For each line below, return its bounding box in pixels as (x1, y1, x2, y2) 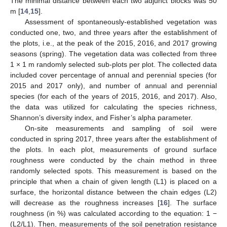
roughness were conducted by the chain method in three (10, 156, 217, 164)
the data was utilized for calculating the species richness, (10, 102, 217, 111)
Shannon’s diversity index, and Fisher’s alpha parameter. (10, 113, 193, 122)
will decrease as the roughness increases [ (10, 198, 160, 207)
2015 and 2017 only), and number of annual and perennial (10, 81, 217, 90)
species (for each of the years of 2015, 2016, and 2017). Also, (10, 92, 217, 100)
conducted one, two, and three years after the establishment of (10, 28, 217, 36)
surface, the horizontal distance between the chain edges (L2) (10, 187, 217, 196)
